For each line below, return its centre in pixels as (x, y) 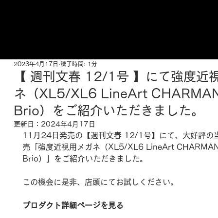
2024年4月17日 (68, 124)
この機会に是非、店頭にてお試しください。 (100, 182)
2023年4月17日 (36, 64)
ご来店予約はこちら (109, 50)
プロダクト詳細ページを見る (73, 205)
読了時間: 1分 (79, 64)
